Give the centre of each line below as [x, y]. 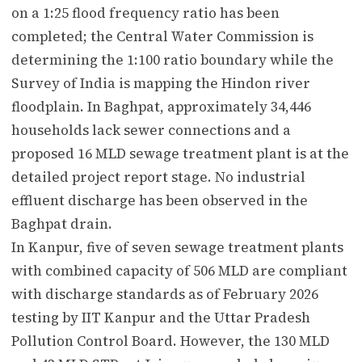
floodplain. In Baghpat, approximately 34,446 [161, 106]
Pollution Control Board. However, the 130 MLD [170, 341]
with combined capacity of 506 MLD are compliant [179, 270]
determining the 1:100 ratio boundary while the [173, 59]
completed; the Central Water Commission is [162, 36]
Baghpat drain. [62, 223]
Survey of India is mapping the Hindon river [161, 83]
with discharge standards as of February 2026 [165, 294]
